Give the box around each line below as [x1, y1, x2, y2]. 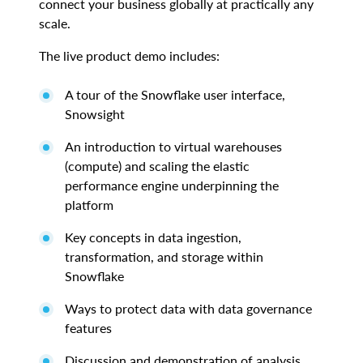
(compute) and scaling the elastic [65, 158, 250, 173]
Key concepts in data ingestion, [65, 229, 241, 245]
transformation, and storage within [65, 249, 263, 264]
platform [65, 197, 113, 212]
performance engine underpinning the [65, 177, 279, 193]
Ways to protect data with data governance [65, 301, 312, 316]
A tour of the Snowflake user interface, [65, 87, 285, 102]
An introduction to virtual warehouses [65, 139, 282, 154]
